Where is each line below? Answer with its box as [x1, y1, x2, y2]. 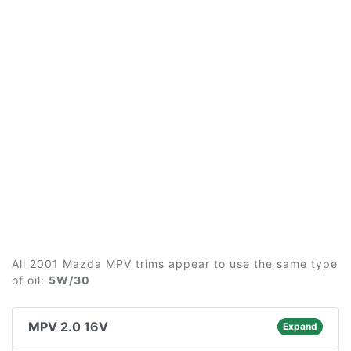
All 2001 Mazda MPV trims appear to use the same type [12, 257, 338, 270]
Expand [282, 320, 317, 332]
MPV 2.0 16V [28, 319, 108, 335]
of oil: [12, 273, 49, 287]
